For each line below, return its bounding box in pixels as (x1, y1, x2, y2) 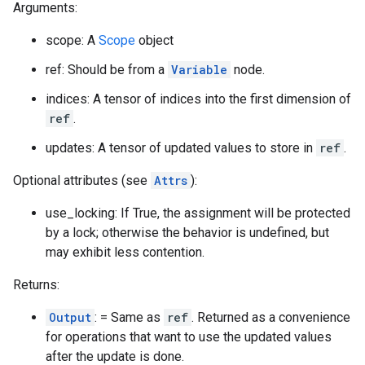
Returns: (13, 277, 59, 292)
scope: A (46, 33, 99, 48)
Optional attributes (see (13, 173, 151, 188)
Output (49, 310, 91, 325)
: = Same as (95, 310, 164, 325)
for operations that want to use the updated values (46, 329, 332, 345)
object (135, 33, 174, 48)
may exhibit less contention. (46, 244, 204, 260)
